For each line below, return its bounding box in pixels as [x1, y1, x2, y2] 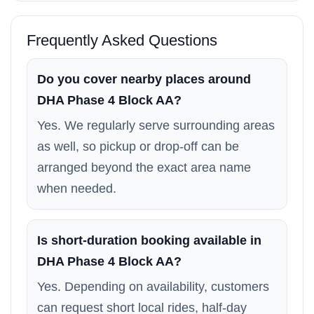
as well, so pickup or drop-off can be [37, 139, 239, 153]
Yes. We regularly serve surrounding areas [37, 118, 275, 132]
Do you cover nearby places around [37, 72, 251, 86]
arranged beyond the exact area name [37, 161, 251, 175]
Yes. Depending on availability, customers [37, 280, 269, 294]
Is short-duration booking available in [37, 233, 261, 247]
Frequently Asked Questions [27, 32, 217, 49]
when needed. [37, 182, 116, 196]
